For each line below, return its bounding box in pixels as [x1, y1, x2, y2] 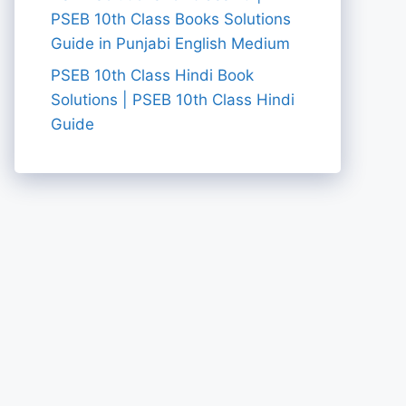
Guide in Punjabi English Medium [51, 34, 290, 53]
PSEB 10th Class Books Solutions [51, 9, 291, 28]
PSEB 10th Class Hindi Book [51, 66, 254, 85]
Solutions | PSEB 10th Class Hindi [51, 91, 295, 110]
